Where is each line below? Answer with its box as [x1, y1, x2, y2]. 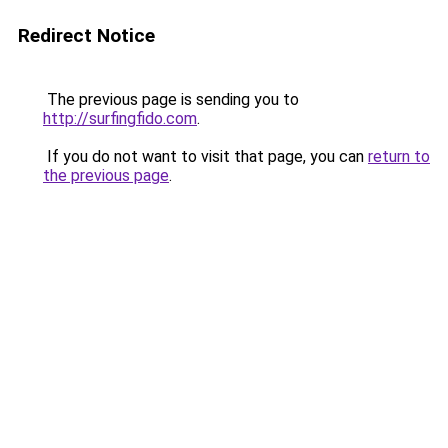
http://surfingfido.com [43, 109, 197, 128]
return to [368, 147, 430, 166]
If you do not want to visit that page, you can [43, 147, 368, 166]
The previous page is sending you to [43, 90, 299, 109]
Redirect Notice [18, 24, 155, 47]
